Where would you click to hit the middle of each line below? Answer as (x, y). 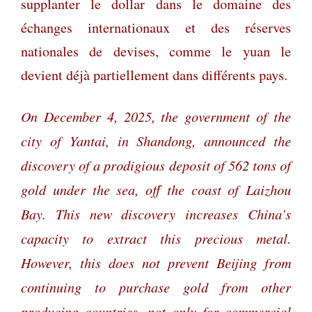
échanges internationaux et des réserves (156, 27)
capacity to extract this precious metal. (156, 238)
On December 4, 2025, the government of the (156, 116)
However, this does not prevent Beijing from (156, 262)
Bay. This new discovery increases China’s (156, 213)
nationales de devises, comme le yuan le (156, 51)
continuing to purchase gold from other (156, 287)
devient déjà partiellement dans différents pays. (154, 75)
